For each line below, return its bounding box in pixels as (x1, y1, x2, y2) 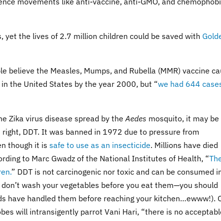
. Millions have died (150, 140, 218, 150)
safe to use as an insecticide (49, 140, 150, 150)
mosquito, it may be (147, 113, 219, 123)
